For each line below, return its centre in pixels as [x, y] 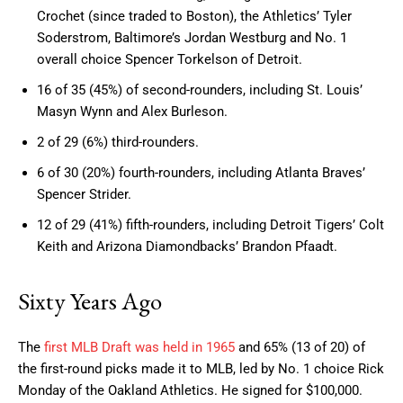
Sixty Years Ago [90, 301]
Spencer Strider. [84, 195]
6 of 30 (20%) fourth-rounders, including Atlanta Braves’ [201, 173]
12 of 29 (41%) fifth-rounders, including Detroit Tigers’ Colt [210, 225]
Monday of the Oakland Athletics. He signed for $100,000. [190, 391]
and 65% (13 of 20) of [302, 348]
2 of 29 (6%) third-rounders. [118, 143]
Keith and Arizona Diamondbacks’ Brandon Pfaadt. [187, 247]
